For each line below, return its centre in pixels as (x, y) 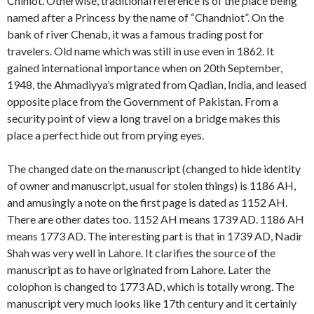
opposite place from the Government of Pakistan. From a (143, 102)
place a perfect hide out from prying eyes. (105, 135)
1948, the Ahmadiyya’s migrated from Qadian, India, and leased (157, 85)
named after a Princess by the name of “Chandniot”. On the (145, 18)
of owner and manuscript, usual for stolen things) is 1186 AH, (151, 186)
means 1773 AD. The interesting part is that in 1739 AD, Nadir (155, 236)
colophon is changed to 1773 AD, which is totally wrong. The (151, 287)
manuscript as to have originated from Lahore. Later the (139, 270)
